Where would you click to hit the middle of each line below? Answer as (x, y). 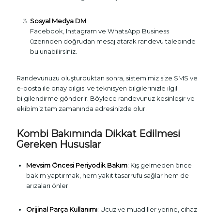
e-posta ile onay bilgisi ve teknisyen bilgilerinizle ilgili (97, 88)
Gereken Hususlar (59, 144)
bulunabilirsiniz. (53, 51)
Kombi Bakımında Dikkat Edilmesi (98, 133)
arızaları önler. (48, 185)
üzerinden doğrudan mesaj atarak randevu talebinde (113, 41)
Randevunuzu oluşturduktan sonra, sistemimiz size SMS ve (107, 78)
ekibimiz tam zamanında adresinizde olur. (81, 108)
